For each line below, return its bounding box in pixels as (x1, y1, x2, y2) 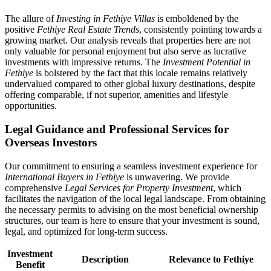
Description (82, 253, 129, 264)
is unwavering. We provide (124, 171, 229, 182)
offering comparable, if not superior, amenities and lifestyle (5, 90, 228, 100)
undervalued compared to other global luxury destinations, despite (5, 79, 255, 90)
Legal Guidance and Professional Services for (5, 123, 229, 136)
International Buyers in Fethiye (5, 171, 124, 182)
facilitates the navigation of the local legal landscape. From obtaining (5, 193, 266, 204)
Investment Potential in (163, 57, 250, 68)
